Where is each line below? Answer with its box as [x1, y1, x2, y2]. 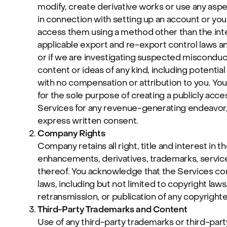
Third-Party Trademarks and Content [37, 204, 187, 215]
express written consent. [37, 115, 138, 127]
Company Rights [37, 128, 105, 139]
